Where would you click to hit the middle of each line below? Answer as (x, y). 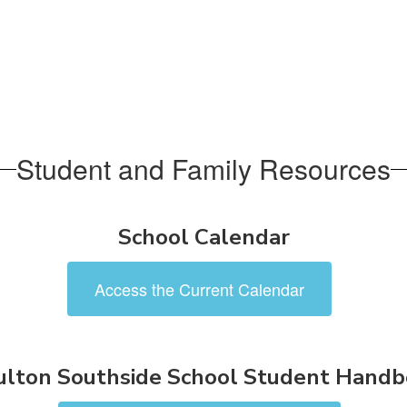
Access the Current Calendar (199, 289)
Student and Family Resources (203, 169)
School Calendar (203, 238)
